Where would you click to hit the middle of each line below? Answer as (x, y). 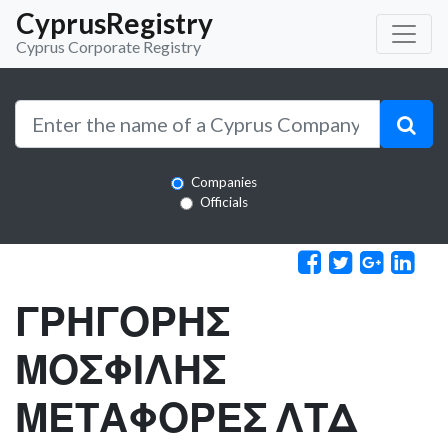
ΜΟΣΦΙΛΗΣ (120, 368)
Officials (224, 202)
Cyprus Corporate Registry (108, 46)
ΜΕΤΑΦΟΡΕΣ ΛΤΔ (186, 416)
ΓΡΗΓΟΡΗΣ (122, 320)
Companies (224, 182)
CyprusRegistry (114, 23)
